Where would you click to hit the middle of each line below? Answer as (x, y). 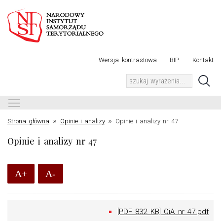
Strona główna (29, 121)
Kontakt (203, 60)
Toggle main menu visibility (72, 101)
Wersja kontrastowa (128, 60)
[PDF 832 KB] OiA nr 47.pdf (163, 211)
